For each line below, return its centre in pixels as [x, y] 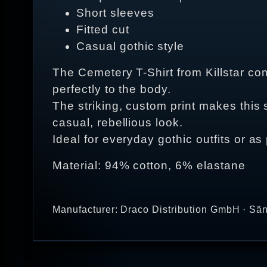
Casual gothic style [131, 46]
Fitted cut [103, 30]
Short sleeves [115, 13]
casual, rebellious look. [118, 123]
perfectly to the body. [112, 89]
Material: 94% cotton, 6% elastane [149, 166]
